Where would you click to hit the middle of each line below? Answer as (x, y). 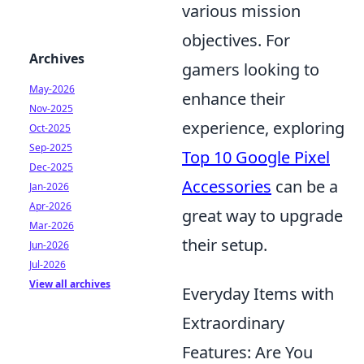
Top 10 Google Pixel (256, 157)
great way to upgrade (262, 216)
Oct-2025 (50, 128)
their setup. (225, 245)
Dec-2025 (51, 167)
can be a (305, 186)
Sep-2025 (51, 147)
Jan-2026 (49, 186)
